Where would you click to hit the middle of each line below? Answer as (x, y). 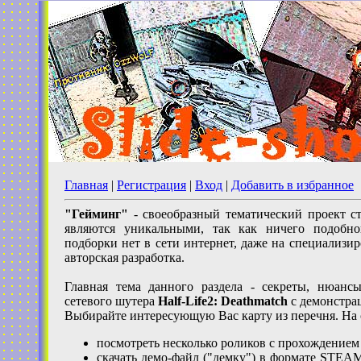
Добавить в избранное (293, 185)
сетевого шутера (111, 301)
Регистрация (151, 185)
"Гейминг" (96, 214)
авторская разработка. (124, 257)
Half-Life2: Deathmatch (223, 301)
